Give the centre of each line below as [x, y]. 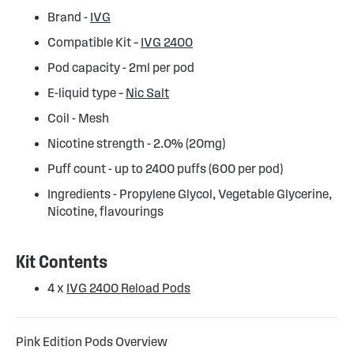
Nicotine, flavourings [105, 211]
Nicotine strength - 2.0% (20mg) [136, 143]
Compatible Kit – [94, 42]
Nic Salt [147, 93]
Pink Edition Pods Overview [92, 342]
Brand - [69, 17]
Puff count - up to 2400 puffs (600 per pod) [165, 169]
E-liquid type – [87, 93]
